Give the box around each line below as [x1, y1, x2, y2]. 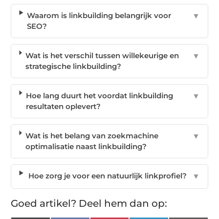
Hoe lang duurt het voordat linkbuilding [25, 90, 173, 100]
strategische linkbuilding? [25, 61, 121, 71]
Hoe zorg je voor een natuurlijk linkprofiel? [28, 171, 187, 180]
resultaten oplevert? [25, 101, 101, 111]
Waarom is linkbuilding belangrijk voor [26, 10, 171, 20]
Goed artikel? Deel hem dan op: [11, 197, 168, 209]
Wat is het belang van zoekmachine [25, 131, 158, 140]
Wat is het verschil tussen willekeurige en [25, 50, 179, 60]
